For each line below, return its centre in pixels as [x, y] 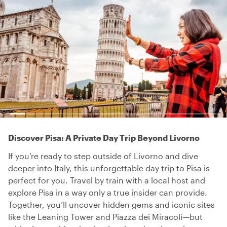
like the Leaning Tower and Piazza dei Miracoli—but [105, 217]
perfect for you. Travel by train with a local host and [107, 180]
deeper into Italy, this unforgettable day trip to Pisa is [109, 168]
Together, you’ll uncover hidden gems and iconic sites [111, 204]
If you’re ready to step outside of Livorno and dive [103, 156]
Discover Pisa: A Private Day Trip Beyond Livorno [104, 138]
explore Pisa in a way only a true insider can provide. [108, 192]
